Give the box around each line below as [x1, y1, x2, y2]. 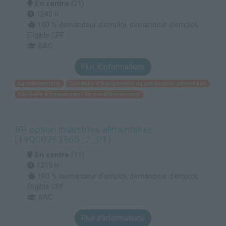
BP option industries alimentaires [15, 123, 153, 135]
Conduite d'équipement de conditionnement [18, 91, 141, 98]
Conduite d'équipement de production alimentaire [69, 80, 207, 87]
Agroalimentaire [18, 80, 61, 87]
